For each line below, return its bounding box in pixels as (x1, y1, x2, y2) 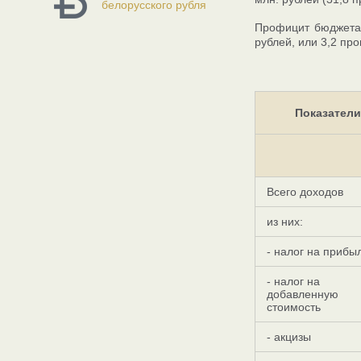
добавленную (267, 288, 338, 301)
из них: (267, 215, 303, 228)
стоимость (267, 301, 321, 313)
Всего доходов (267, 185, 343, 198)
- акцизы (267, 330, 311, 343)
